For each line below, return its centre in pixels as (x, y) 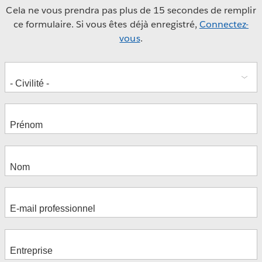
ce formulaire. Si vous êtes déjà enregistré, (106, 25)
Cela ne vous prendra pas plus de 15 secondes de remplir (131, 11)
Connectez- (224, 25)
